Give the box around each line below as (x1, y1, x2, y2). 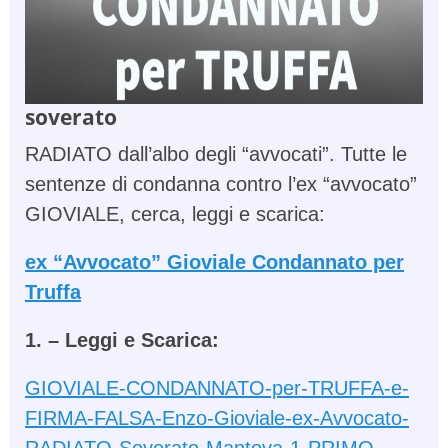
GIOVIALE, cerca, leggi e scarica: (25, 203, 325, 225)
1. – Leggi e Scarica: (25, 329, 219, 351)
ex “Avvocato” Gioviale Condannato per (25, 251, 404, 273)
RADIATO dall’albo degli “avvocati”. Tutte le (25, 143, 407, 165)
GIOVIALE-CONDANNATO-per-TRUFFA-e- (25, 377, 409, 399)
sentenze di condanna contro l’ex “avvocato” (25, 173, 417, 195)
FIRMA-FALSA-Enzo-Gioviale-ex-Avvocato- (25, 407, 409, 429)
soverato (25, 102, 117, 131)
